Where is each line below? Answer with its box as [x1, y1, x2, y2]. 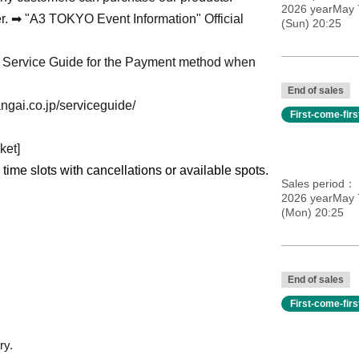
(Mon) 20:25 [280, 206, 344, 219]
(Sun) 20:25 [280, 17, 341, 30]
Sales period [280, 177, 345, 190]
